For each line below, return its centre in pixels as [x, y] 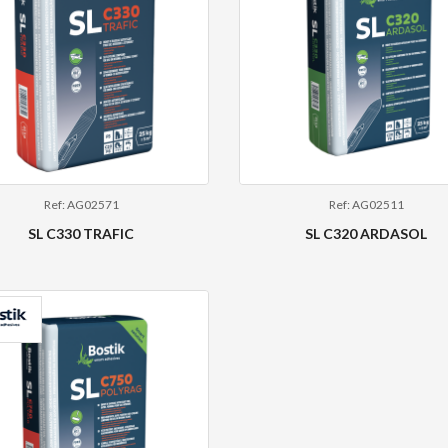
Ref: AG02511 [366, 204]
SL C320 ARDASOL [366, 234]
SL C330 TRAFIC [81, 234]
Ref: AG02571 [81, 204]
